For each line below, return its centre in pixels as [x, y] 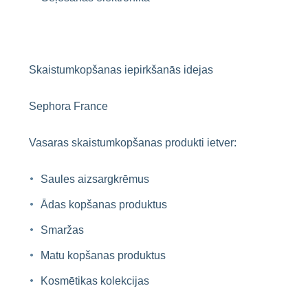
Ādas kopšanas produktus [104, 205]
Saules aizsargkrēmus [95, 179]
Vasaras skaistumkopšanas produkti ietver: [133, 143]
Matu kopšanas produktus [103, 255]
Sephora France [68, 106]
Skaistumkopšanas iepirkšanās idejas [121, 70]
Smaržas [62, 230]
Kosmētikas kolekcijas [95, 281]
